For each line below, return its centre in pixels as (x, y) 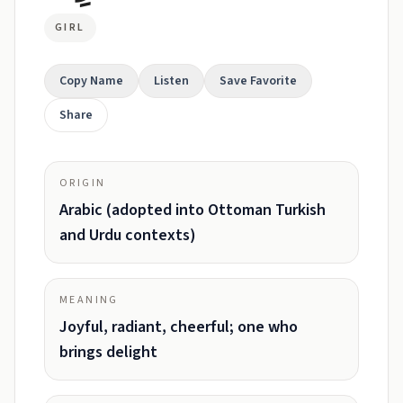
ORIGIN (83, 183)
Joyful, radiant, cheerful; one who (179, 327)
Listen (171, 81)
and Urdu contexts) (128, 235)
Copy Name (91, 81)
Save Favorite (258, 81)
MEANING (89, 300)
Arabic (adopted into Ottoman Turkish (193, 210)
